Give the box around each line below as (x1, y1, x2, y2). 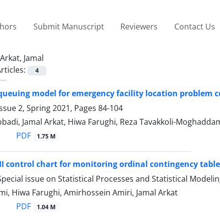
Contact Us (174, 21, 215, 32)
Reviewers (120, 21, 158, 32)
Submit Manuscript (33, 21, 104, 32)
